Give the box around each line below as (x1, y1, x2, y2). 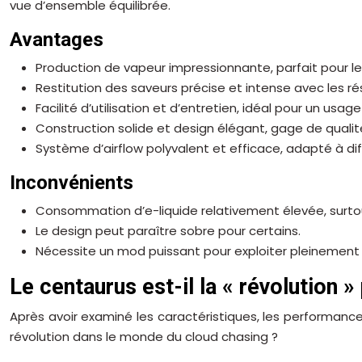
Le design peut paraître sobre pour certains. (36, 221, 301, 239)
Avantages (10, 27, 103, 51)
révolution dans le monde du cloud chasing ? (10, 327, 278, 345)
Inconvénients (10, 170, 133, 194)
